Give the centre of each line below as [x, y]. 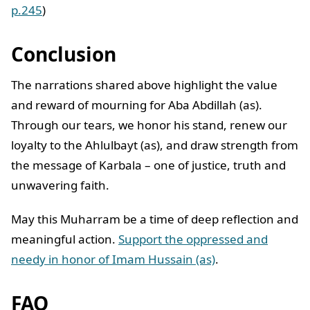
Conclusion [66, 54]
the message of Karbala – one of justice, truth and [148, 165]
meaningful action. [65, 239]
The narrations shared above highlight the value [144, 85]
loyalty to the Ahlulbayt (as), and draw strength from [155, 145]
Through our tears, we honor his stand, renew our [149, 125]
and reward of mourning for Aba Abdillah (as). [137, 105]
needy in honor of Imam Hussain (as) [113, 259]
